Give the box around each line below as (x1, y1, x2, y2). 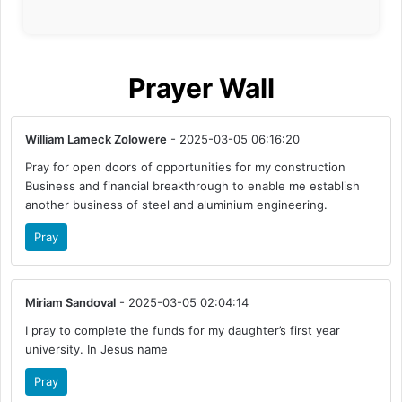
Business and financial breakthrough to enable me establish (25, 179, 361, 194)
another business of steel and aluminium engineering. (25, 197, 328, 213)
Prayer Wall (127, 72, 275, 105)
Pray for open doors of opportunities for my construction (25, 160, 346, 175)
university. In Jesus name (25, 342, 169, 357)
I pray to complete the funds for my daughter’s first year (25, 323, 341, 338)
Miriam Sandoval (25, 295, 117, 310)
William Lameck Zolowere (25, 132, 168, 147)
